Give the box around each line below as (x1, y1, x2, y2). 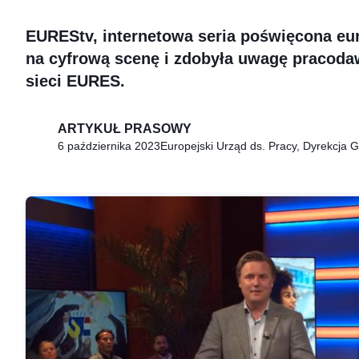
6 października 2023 (58, 139, 160, 153)
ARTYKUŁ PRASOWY (58, 122, 192, 136)
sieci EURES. (26, 72, 125, 91)
